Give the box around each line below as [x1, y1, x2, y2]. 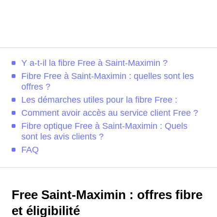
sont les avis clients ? [21, 132, 104, 141]
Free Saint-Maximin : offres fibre [12, 188, 202, 201]
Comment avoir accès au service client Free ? [21, 108, 198, 118]
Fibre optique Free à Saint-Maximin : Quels [21, 121, 187, 131]
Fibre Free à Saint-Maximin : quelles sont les [21, 71, 194, 81]
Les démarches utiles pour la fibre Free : [21, 95, 177, 105]
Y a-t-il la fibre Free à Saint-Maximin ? [21, 58, 168, 68]
